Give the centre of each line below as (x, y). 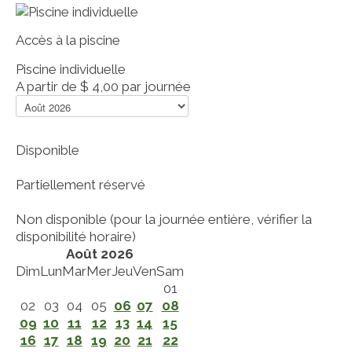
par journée (156, 86)
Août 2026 (100, 253)
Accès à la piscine (68, 40)
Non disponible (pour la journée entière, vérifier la (164, 219)
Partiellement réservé (81, 184)
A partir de (46, 86)
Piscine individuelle (71, 69)
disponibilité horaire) (76, 236)
